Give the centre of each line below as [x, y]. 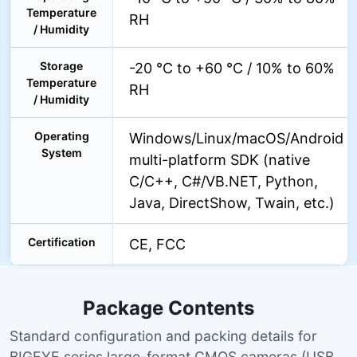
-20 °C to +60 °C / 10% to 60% [232, 68]
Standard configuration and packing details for [163, 336]
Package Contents [171, 308]
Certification [61, 242]
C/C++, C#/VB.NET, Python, [224, 181]
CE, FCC [157, 244]
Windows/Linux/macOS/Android [236, 138]
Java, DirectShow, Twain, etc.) [232, 203]
